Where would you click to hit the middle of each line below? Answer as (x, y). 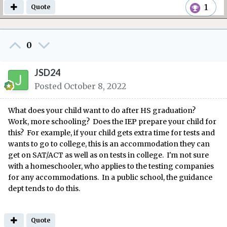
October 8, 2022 (95, 86)
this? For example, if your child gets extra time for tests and (111, 133)
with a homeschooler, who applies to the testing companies (111, 166)
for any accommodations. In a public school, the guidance (110, 178)
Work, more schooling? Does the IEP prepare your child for (112, 122)
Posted (49, 86)
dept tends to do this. (44, 189)
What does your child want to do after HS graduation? (103, 111)
